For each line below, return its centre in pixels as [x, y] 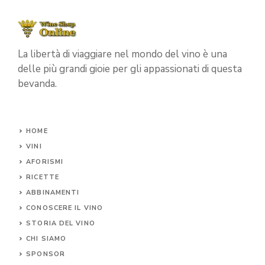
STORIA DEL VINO [61, 223]
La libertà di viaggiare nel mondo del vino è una [122, 54]
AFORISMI [45, 161]
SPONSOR [46, 254]
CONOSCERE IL [55, 208]
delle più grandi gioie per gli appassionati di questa [130, 69]
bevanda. [37, 83]
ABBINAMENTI [53, 192]
